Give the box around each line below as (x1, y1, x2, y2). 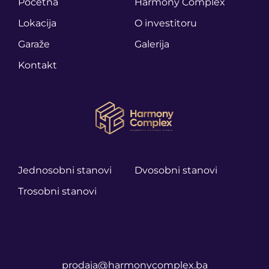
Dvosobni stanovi (134, 165, 217, 176)
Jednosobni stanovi (18, 165, 112, 176)
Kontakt (18, 59, 57, 71)
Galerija (134, 38, 169, 50)
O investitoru (134, 17, 197, 29)
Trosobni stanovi (18, 186, 97, 197)
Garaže (18, 38, 50, 50)
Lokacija (18, 17, 56, 29)
